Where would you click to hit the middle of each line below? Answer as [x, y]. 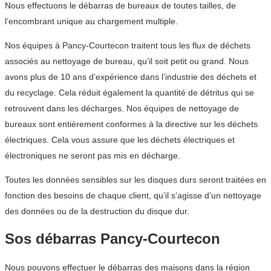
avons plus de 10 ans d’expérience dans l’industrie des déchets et [131, 77]
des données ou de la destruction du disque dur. [97, 211]
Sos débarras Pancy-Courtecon [113, 239]
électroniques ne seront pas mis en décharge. [93, 155]
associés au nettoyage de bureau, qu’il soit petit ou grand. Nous [127, 61]
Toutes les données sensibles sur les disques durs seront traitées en [135, 179]
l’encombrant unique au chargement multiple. [91, 21]
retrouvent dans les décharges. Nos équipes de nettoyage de [122, 108]
